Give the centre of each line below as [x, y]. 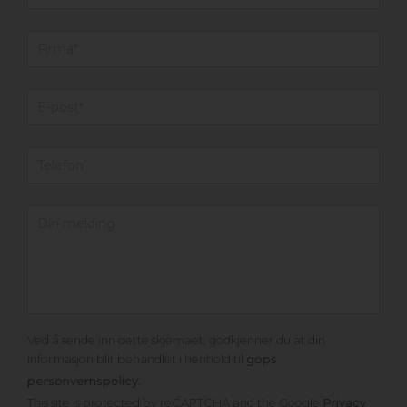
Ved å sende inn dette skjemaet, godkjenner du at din [176, 340]
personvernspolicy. [84, 381]
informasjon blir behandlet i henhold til [137, 359]
